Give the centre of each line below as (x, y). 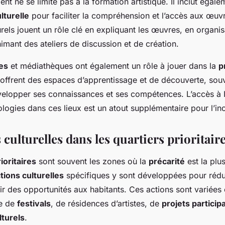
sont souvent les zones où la (92, 161)
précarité (167, 161)
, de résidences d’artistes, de (106, 204)
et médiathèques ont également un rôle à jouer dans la (113, 66)
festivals (34, 204)
